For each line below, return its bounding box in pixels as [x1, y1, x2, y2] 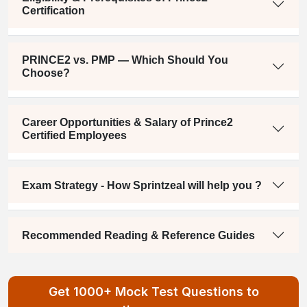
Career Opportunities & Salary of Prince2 [22, 116, 233, 129]
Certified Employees [22, 130, 127, 142]
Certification [22, 5, 85, 17]
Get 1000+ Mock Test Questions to [48, 284, 259, 299]
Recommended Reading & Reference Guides [22, 229, 255, 241]
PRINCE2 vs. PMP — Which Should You [22, 54, 228, 66]
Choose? [22, 67, 70, 79]
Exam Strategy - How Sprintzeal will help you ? [22, 179, 262, 191]
